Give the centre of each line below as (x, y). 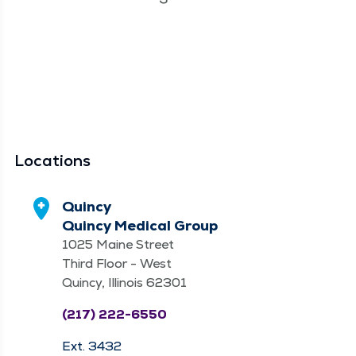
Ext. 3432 (92, 346)
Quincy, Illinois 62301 (124, 282)
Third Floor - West (117, 263)
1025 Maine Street (118, 244)
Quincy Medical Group (140, 225)
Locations (52, 161)
